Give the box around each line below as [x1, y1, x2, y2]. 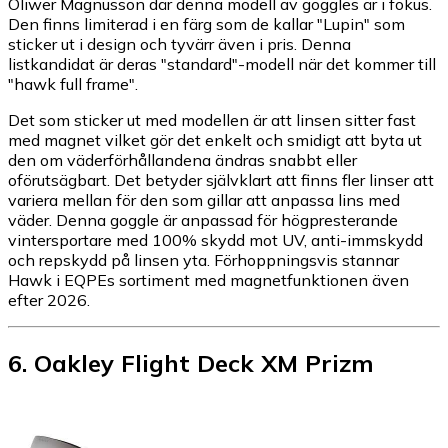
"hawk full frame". [8, 74, 138, 95]
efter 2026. [8, 290, 90, 311]
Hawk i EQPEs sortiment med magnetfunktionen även [8, 270, 409, 291]
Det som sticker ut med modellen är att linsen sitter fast [8, 110, 416, 131]
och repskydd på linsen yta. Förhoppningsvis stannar [8, 250, 399, 271]
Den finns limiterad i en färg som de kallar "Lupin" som [8, 14, 405, 35]
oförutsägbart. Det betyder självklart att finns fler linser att [8, 170, 434, 191]
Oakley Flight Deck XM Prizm [34, 347, 374, 378]
